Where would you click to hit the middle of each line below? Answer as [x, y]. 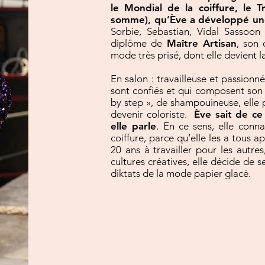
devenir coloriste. [152, 114]
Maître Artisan [201, 43]
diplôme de [139, 43]
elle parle [134, 126]
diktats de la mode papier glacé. [181, 174]
